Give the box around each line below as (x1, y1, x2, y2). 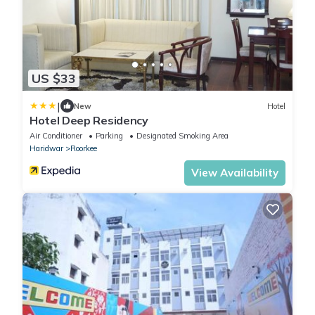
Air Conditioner (30, 131, 82, 141)
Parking (96, 131, 123, 141)
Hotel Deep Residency (30, 113, 148, 128)
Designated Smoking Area (136, 131, 229, 141)
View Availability (191, 166, 278, 180)
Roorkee (70, 143, 97, 154)
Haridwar (30, 143, 63, 154)
